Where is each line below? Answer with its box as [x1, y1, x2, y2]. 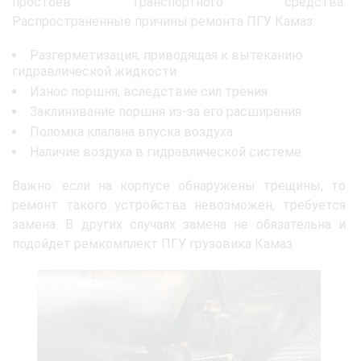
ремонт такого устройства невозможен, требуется [12, 197, 346, 213]
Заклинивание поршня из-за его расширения [30, 104, 301, 119]
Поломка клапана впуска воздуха [30, 124, 233, 139]
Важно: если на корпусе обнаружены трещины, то [12, 178, 346, 193]
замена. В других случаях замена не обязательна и [12, 217, 346, 232]
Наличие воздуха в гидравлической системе [30, 144, 301, 160]
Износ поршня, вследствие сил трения [30, 84, 268, 99]
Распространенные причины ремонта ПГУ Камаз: [12, 14, 315, 29]
